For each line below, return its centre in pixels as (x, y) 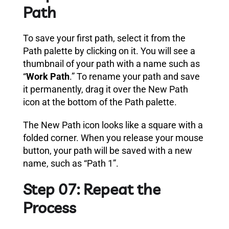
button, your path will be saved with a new (108, 150)
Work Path (48, 76)
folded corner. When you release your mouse (113, 138)
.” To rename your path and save (135, 76)
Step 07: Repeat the (92, 189)
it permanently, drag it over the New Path (106, 89)
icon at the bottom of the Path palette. (100, 102)
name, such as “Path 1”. (71, 163)
